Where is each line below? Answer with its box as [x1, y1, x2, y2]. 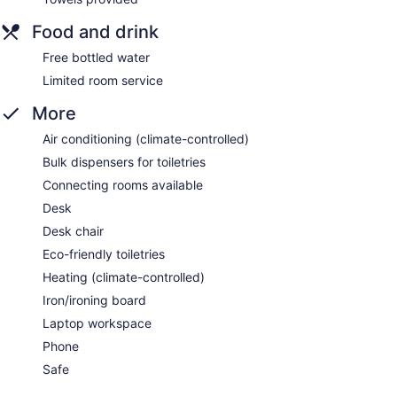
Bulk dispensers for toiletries [43, 154, 206, 170]
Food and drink [32, 21, 159, 43]
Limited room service [43, 73, 163, 89]
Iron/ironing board [43, 292, 146, 308]
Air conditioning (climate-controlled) [43, 131, 249, 147]
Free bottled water [43, 50, 150, 66]
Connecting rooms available [43, 177, 203, 193]
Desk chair [43, 223, 104, 239]
